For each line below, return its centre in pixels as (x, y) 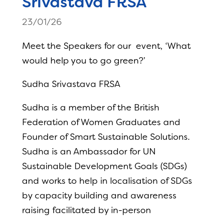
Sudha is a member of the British (90, 108)
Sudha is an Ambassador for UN (89, 152)
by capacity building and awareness (99, 196)
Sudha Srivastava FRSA (71, 84)
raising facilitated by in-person (86, 210)
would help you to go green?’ (83, 61)
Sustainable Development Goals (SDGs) (104, 166)
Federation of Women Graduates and (101, 122)
